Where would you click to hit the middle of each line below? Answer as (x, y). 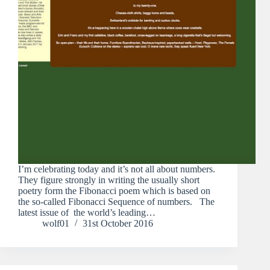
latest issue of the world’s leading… (87, 213)
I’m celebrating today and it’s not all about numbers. (117, 169)
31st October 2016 (118, 224)
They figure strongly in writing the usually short (109, 180)
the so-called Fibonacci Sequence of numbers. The (116, 202)
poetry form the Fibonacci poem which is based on (114, 191)
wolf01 (56, 224)
